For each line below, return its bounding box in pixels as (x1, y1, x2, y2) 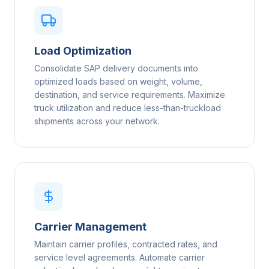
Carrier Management (34, 220, 147, 234)
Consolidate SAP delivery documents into (34, 63, 198, 74)
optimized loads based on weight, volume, (34, 76, 202, 87)
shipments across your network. (34, 116, 160, 127)
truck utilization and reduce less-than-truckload (34, 103, 221, 113)
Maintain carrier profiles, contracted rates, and (34, 239, 217, 250)
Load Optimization (34, 44, 131, 58)
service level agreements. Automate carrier (34, 252, 205, 263)
